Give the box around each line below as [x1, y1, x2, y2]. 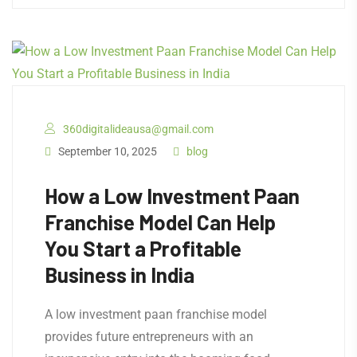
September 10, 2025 [56, 145, 157, 159]
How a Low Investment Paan [45, 183, 300, 209]
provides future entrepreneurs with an [45, 329, 253, 345]
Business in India [45, 262, 194, 288]
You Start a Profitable [45, 236, 241, 261]
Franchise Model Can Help [45, 210, 276, 235]
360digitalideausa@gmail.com [63, 123, 214, 136]
